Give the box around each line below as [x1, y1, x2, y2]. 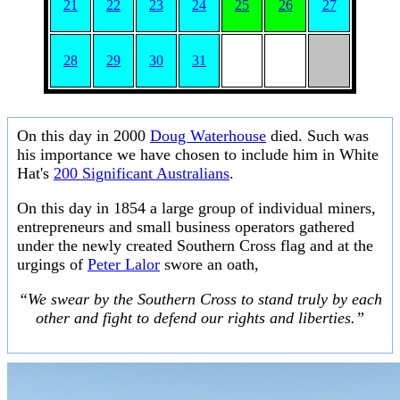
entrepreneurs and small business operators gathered [17, 218, 354, 237]
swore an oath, [160, 255, 259, 274]
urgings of [17, 255, 87, 274]
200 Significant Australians [54, 164, 229, 183]
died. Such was [266, 127, 369, 146]
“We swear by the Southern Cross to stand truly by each [18, 290, 382, 309]
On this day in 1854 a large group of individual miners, [17, 199, 376, 218]
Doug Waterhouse [150, 127, 266, 146]
